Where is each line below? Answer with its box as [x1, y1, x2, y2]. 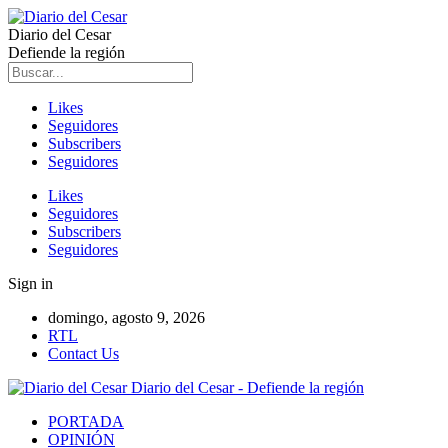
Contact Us [48, 345, 119, 362]
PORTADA [48, 413, 124, 430]
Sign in [8, 275, 53, 292]
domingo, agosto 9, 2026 [48, 309, 205, 326]
